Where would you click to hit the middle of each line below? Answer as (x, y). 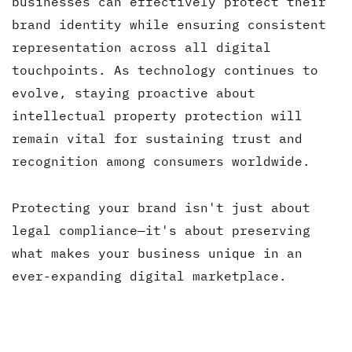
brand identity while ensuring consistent (169, 24)
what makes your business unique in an (157, 253)
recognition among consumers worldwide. (161, 161)
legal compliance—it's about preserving (161, 230)
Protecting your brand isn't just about (161, 207)
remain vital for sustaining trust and (157, 138)
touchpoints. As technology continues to (165, 70)
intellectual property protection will (157, 115)
